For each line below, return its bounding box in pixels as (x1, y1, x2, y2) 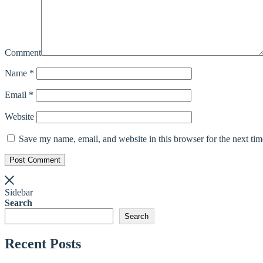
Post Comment (9, 156, 60, 165)
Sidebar (5, 187, 33, 198)
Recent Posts (5, 236, 81, 252)
